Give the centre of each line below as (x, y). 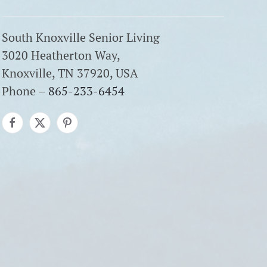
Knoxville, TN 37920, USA (70, 73)
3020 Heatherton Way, (61, 55)
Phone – (25, 91)
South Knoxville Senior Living (80, 37)
